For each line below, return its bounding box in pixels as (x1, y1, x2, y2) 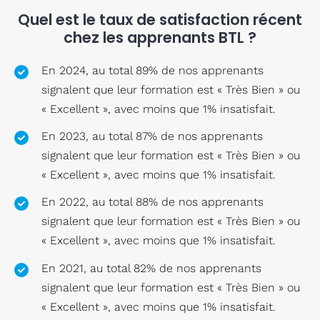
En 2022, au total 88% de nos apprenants (41, 195, 264, 209)
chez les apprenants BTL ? (64, 27, 256, 49)
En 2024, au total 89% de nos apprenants (41, 64, 264, 78)
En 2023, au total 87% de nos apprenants (41, 129, 264, 144)
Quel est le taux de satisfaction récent (18, 9, 302, 31)
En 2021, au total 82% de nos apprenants (41, 261, 262, 275)
